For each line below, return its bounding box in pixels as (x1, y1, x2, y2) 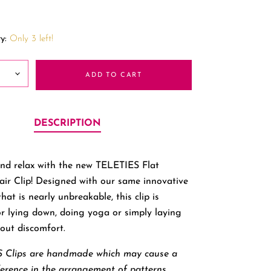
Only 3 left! (10, 34, 54, 44)
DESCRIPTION (34, 119, 102, 129)
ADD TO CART (85, 71, 143, 79)
